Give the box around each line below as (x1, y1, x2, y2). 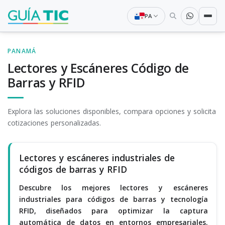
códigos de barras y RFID (19, 163, 127, 176)
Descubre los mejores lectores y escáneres (19, 182, 208, 192)
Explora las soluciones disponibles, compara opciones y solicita (8, 106, 216, 116)
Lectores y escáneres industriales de (19, 152, 175, 164)
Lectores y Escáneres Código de (8, 60, 189, 76)
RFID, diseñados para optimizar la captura (19, 205, 208, 215)
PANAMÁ (8, 47, 37, 55)
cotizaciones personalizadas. (8, 118, 101, 128)
